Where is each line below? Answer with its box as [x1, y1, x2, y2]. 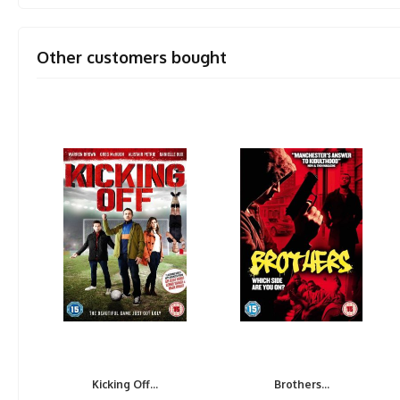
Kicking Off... [92, 378, 159, 391]
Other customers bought [37, 47, 228, 67]
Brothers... [273, 378, 329, 391]
